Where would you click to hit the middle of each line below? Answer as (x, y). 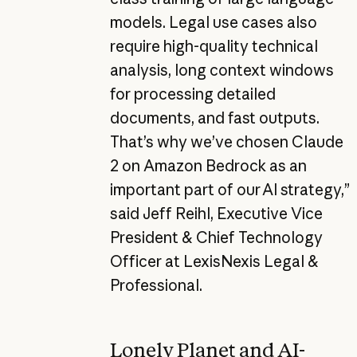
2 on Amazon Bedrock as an (208, 166)
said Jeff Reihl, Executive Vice (216, 214)
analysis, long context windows (222, 71)
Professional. (156, 286)
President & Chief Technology (216, 238)
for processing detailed (192, 94)
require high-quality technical (214, 47)
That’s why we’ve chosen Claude (226, 142)
